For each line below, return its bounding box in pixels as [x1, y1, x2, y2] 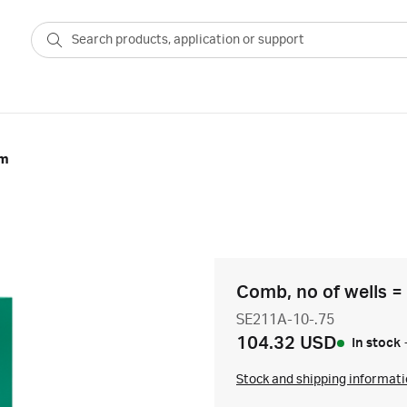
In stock [352, 336, 401, 351]
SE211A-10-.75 [236, 312, 334, 328]
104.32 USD [236, 333, 337, 353]
